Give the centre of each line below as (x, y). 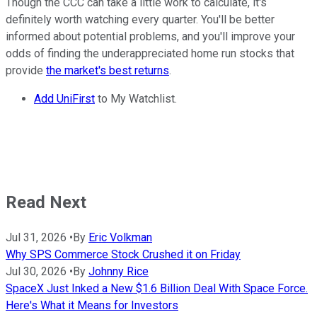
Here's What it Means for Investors (92, 305)
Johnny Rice (119, 271)
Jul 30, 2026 (36, 271)
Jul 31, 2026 (36, 237)
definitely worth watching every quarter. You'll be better (140, 19)
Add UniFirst (64, 98)
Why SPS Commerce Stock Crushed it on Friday (123, 254)
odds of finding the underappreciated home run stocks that (150, 53)
